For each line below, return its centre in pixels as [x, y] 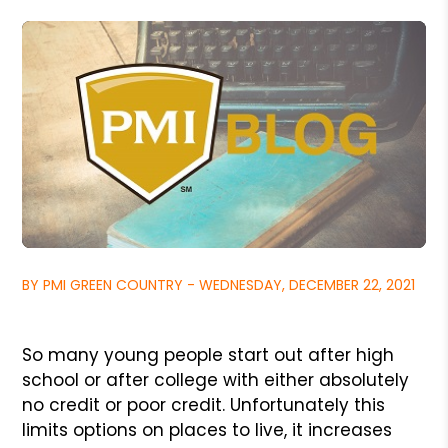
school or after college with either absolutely [216, 379]
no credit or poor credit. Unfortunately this [204, 404]
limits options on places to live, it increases [207, 429]
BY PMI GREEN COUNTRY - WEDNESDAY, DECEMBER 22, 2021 [219, 284]
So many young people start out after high [208, 354]
